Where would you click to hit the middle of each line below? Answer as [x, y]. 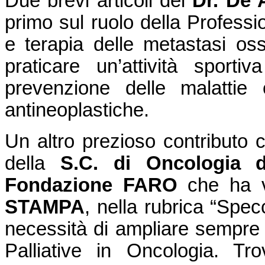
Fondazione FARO [96, 185]
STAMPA [45, 207]
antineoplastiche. [77, 110]
